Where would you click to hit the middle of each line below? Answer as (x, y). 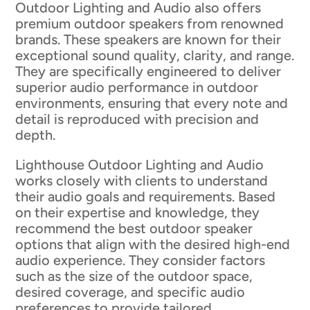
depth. (36, 135)
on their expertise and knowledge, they (138, 213)
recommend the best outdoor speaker (134, 229)
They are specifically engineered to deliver (148, 72)
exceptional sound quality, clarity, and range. (155, 56)
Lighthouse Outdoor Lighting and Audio (140, 165)
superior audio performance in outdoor (137, 88)
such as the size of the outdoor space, (134, 276)
